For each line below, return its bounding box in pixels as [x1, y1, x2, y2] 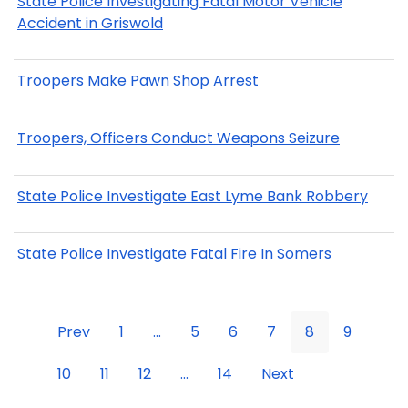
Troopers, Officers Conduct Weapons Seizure [17, 127, 340, 149]
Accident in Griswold [17, 12, 163, 34]
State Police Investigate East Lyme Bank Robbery [17, 185, 368, 207]
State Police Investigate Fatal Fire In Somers [17, 243, 331, 265]
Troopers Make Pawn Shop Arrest [17, 70, 259, 92]
